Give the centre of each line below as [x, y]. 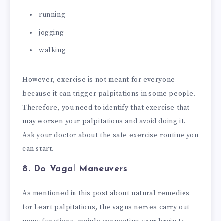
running [52, 15]
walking [53, 50]
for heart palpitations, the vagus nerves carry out [106, 207]
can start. [38, 149]
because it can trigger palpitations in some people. [109, 93]
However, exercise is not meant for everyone [99, 80]
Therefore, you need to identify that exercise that [106, 107]
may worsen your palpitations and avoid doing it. [104, 121]
